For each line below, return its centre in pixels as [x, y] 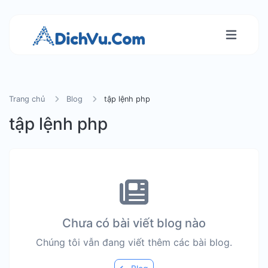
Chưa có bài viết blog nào [134, 223]
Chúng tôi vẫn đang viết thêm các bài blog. [134, 242]
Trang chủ [27, 99]
